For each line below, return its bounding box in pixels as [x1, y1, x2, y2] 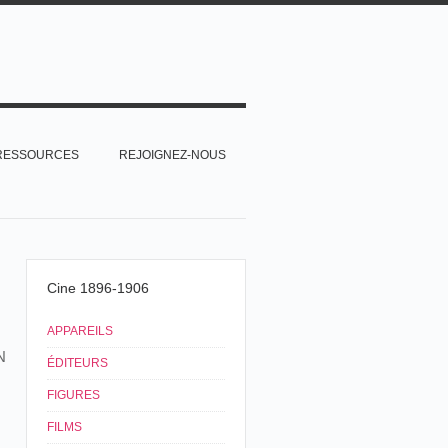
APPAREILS [47, 324, 113, 338]
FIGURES [47, 388, 100, 402]
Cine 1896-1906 [47, 280, 149, 296]
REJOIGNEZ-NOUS [119, 148, 226, 162]
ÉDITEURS [47, 356, 108, 370]
